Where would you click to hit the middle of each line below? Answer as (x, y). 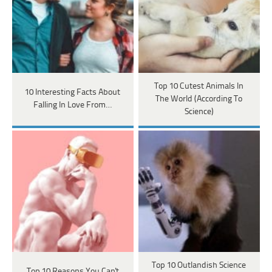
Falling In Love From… (73, 106)
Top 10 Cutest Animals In (199, 86)
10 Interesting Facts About (73, 93)
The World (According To (199, 99)
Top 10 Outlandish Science (199, 265)
